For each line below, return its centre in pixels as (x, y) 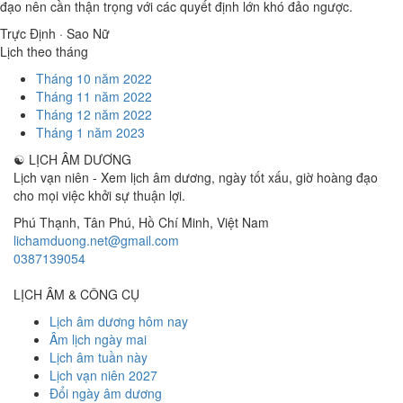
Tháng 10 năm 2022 (94, 78)
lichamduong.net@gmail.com (96, 240)
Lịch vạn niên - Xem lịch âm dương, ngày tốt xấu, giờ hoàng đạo (196, 177)
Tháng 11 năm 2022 (94, 96)
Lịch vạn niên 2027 (103, 375)
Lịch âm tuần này (99, 357)
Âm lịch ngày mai (98, 339)
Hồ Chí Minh (174, 222)
